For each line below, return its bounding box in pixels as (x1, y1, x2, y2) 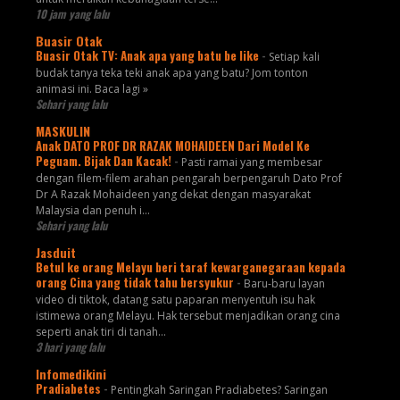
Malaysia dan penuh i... (35, 203, 150, 219)
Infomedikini (35, 364, 106, 384)
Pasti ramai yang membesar (180, 154, 322, 171)
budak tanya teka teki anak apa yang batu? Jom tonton (35, 65, 308, 81)
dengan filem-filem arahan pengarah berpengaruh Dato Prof (35, 171, 342, 187)
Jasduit (35, 243, 76, 262)
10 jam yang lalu (35, 5, 109, 23)
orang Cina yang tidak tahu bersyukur (35, 273, 237, 292)
